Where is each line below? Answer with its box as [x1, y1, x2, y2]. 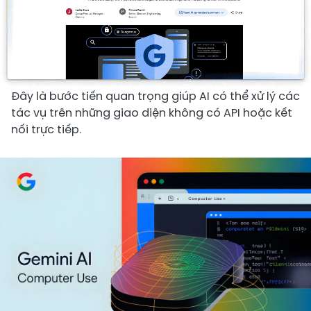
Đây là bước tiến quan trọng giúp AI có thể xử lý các [11, 87, 300, 104]
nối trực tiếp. [11, 121, 81, 137]
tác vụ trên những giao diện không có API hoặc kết [11, 104, 292, 121]
